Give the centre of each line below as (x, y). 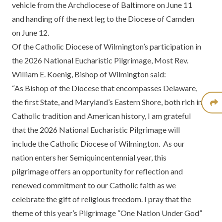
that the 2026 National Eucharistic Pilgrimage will (96, 130)
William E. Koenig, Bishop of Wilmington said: (89, 74)
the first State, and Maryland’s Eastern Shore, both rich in (107, 102)
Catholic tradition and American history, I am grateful (101, 116)
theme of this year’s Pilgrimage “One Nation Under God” (107, 213)
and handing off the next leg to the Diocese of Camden (103, 19)
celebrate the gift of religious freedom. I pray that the (102, 199)
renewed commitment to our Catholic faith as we (94, 185)
